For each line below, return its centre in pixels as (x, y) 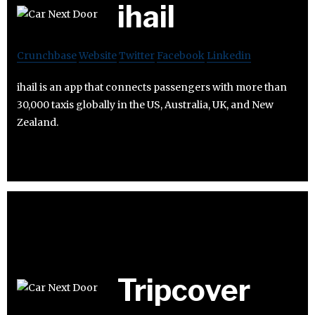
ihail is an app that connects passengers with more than (152, 88)
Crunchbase (47, 56)
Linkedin (229, 56)
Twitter (137, 56)
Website (98, 56)
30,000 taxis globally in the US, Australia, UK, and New (145, 105)
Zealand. (38, 123)
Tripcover (184, 290)
